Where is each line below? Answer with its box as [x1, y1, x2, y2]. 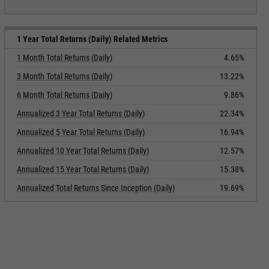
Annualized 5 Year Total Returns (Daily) [16, 127, 145, 137]
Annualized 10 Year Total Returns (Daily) [16, 146, 149, 156]
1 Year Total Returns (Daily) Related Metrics [16, 34, 168, 44]
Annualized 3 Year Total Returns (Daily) [16, 109, 145, 118]
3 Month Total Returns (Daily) [16, 71, 112, 81]
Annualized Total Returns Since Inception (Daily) [16, 183, 175, 193]
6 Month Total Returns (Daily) [16, 90, 112, 100]
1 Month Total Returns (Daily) [16, 53, 112, 62]
